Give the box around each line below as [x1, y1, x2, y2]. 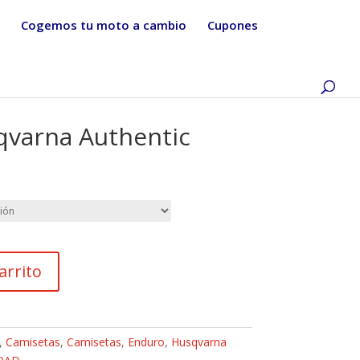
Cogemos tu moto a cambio [21, 17, 186, 33]
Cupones [207, 17, 258, 33]
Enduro [127, 333, 165, 350]
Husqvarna [170, 333, 227, 350]
